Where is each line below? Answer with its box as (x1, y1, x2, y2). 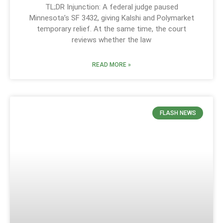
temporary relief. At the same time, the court (37, 24, 186, 33)
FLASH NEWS (159, 109, 196, 116)
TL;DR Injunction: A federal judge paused (45, 2, 178, 11)
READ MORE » (92, 61, 131, 68)
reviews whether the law (72, 35, 151, 44)
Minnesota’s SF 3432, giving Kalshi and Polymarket (29, 13, 194, 22)
